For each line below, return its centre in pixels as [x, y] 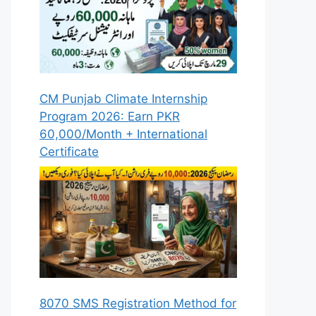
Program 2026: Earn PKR [110, 116]
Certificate [69, 151]
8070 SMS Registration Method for [138, 303]
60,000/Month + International [123, 134]
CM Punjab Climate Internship [123, 98]
